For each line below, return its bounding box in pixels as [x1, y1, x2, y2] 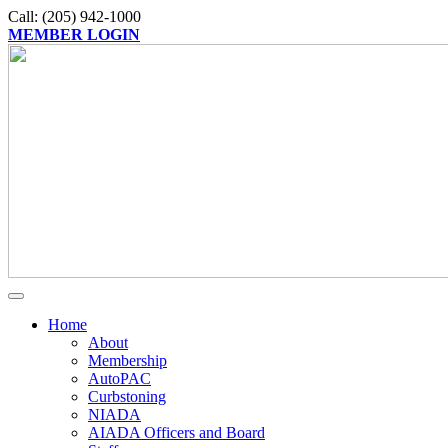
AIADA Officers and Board [88, 424, 265, 441]
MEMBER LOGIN [8, 26, 140, 43]
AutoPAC [88, 370, 151, 387]
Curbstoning [88, 388, 166, 405]
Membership [88, 352, 167, 369]
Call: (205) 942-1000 [8, 8, 141, 25]
